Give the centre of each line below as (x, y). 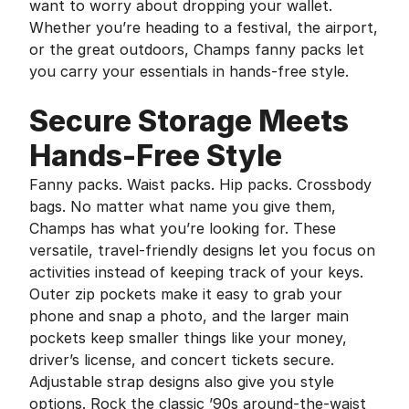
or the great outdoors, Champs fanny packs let (197, 49)
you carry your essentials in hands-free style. (189, 71)
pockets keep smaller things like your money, (188, 338)
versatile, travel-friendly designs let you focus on (202, 250)
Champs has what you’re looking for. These (183, 228)
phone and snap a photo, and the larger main (189, 316)
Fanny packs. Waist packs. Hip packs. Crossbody (200, 184)
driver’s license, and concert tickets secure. (182, 360)
